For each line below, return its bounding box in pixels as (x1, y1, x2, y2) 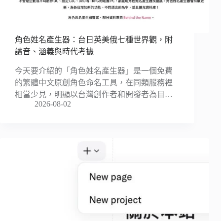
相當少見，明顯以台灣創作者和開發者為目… (15, 90, 173, 99)
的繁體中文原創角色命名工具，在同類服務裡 (15, 78, 173, 87)
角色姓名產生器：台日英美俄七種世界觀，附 (15, 36, 173, 44)
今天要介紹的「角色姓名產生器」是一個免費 (15, 67, 173, 75)
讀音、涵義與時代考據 (15, 47, 94, 56)
